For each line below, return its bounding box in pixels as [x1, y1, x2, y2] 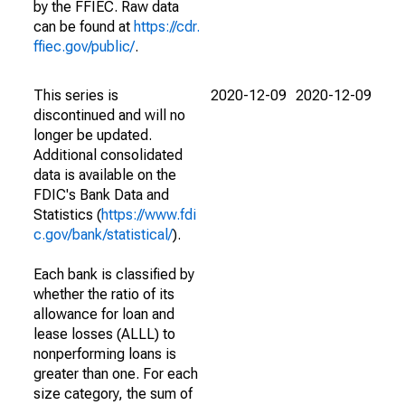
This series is [33, 87, 118, 104]
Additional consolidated [33, 146, 183, 164]
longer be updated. [33, 127, 152, 144]
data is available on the [33, 166, 176, 184]
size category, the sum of [33, 385, 193, 402]
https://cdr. [134, 18, 200, 35]
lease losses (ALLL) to [33, 325, 175, 343]
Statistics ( [33, 206, 101, 223]
